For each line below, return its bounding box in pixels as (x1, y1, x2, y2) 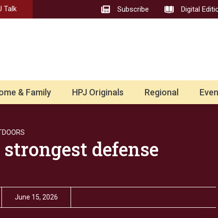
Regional (145, 87, 179, 98)
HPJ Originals (72, 87, 124, 98)
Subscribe (117, 5, 149, 14)
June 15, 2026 (15, 193, 58, 201)
